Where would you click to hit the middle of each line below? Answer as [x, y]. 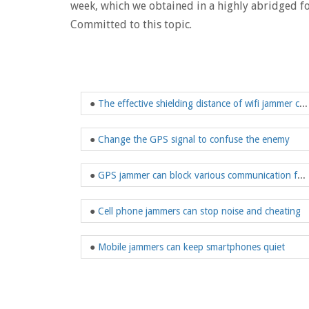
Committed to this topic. [131, 25]
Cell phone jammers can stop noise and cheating [199, 211]
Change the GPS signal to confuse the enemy [194, 140]
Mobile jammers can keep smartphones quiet [191, 247]
